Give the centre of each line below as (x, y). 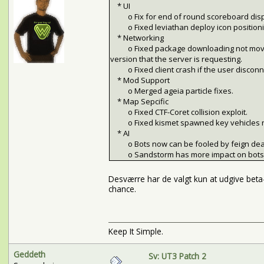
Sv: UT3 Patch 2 (177, 256)
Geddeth (29, 254)
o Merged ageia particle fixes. (171, 91)
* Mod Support (140, 80)
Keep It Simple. (136, 232)
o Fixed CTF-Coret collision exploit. (179, 112)
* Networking (137, 38)
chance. (122, 189)
